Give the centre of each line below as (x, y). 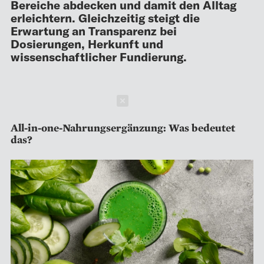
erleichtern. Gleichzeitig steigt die (105, 17)
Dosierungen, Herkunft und (87, 43)
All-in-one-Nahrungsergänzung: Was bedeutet (123, 127)
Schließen (166, 100)
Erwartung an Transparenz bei (94, 30)
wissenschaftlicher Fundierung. (99, 56)
